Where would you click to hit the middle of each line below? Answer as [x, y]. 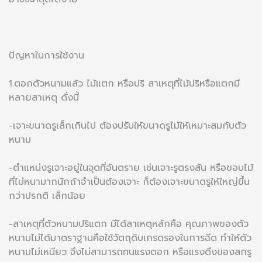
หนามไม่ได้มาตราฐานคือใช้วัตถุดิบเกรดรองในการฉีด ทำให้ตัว [130, 238]
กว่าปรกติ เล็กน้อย [47, 196]
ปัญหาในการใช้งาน [46, 55]
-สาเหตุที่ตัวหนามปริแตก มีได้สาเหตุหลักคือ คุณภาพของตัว [129, 224]
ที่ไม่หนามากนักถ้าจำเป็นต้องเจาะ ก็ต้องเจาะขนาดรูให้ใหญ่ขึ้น [129, 182]
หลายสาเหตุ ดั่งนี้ [44, 97]
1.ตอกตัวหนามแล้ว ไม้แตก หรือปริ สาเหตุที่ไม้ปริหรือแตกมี [124, 83]
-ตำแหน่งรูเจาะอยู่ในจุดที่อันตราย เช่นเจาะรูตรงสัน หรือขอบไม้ [131, 168]
